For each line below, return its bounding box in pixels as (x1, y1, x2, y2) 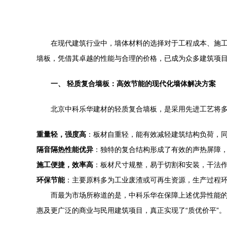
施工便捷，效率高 (36, 161, 93, 169)
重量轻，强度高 (36, 130, 86, 138)
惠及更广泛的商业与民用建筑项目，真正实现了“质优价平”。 (36, 206, 226, 214)
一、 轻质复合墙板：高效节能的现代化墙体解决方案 (51, 80, 216, 88)
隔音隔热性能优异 (36, 145, 93, 154)
